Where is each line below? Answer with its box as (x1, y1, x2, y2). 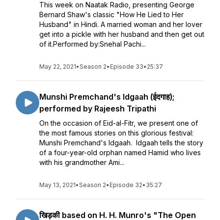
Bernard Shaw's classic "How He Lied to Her (39, 10, 184, 19)
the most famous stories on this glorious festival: (39, 129, 193, 137)
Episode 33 (110, 63, 143, 70)
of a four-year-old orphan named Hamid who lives (39, 148, 201, 157)
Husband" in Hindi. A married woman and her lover (39, 20, 202, 28)
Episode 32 (110, 181, 142, 189)
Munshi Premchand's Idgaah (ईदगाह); (39, 92, 174, 102)
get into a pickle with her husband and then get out (39, 30, 204, 38)
